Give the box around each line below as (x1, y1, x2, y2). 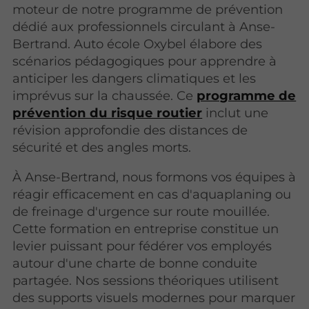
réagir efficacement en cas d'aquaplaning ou (12, 186, 292, 203)
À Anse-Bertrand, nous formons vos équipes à (12, 169, 297, 186)
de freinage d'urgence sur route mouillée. (12, 203, 270, 220)
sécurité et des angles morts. (12, 139, 192, 155)
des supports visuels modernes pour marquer (12, 290, 296, 306)
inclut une (202, 104, 269, 121)
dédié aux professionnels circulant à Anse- (12, 18, 276, 34)
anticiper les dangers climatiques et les (12, 70, 257, 86)
